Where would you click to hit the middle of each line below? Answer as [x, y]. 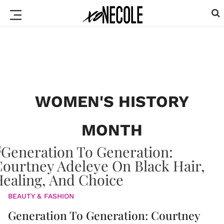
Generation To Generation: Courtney [104, 215]
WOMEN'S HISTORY [112, 101]
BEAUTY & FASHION [41, 196]
